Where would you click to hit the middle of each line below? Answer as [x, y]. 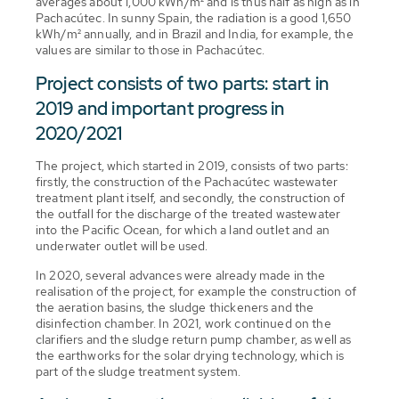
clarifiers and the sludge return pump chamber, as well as [194, 339]
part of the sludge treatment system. [138, 371]
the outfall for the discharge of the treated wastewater [188, 213]
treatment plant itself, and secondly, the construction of [191, 197]
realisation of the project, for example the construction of [196, 291]
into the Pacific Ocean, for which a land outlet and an [183, 229]
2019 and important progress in [160, 108]
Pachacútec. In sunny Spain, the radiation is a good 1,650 [194, 17]
